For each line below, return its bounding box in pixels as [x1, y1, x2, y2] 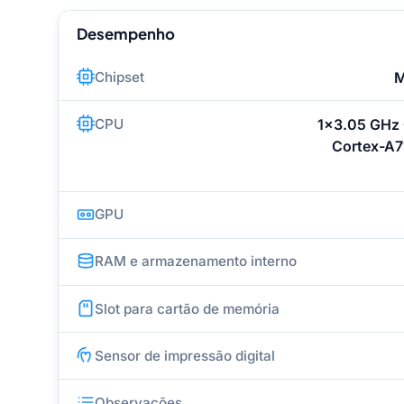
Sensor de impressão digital [95, 346, 275, 364]
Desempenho [77, 23, 175, 43]
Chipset [95, 68, 144, 86]
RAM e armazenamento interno [95, 252, 297, 271]
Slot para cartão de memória [95, 299, 280, 317]
